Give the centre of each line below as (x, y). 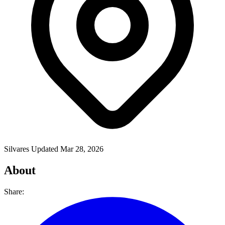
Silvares (18, 149)
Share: (14, 191)
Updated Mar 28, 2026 (67, 149)
